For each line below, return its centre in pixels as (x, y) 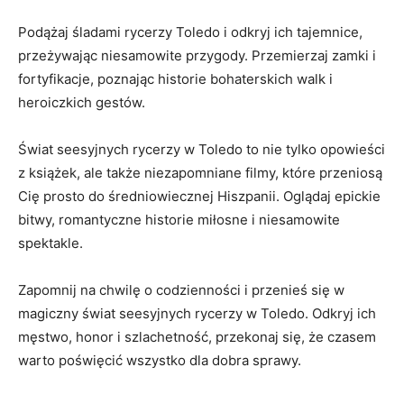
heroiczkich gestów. (82, 102)
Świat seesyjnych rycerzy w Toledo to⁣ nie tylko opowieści (202, 149)
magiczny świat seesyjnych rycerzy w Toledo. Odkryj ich (197, 313)
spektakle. (50, 243)
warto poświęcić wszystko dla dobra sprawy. (160, 360)
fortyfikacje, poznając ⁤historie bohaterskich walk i (175, 79)
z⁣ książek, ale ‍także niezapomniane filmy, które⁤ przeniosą (200, 173)
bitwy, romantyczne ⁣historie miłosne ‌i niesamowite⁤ (179, 220)
